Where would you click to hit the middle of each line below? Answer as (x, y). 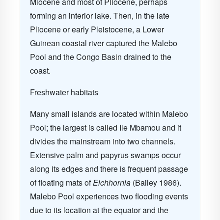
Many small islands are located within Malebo (109, 114)
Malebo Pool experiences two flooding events (109, 196)
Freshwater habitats (64, 92)
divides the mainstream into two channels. (103, 141)
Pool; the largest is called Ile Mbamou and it (106, 127)
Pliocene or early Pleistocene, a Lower (97, 29)
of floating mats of (61, 182)
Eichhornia (112, 182)
